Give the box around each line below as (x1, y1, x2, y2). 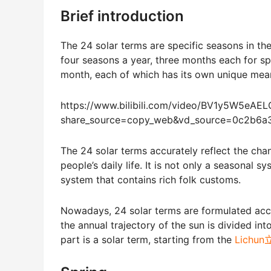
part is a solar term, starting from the (60, 233, 235, 246)
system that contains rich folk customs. (60, 174, 241, 186)
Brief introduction (60, 7, 184, 25)
